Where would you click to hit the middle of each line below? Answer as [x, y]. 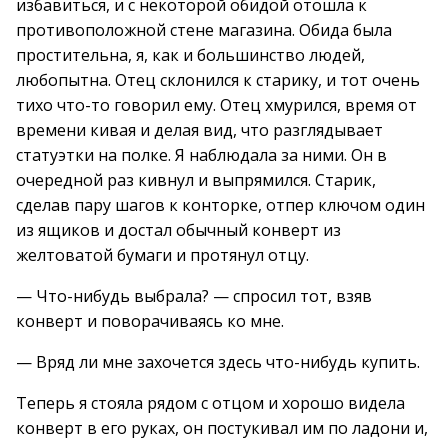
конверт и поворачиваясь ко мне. [150, 321]
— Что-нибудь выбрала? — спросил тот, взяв [194, 296]
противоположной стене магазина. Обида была [204, 30]
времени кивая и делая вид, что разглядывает [199, 130]
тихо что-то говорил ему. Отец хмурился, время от [216, 105]
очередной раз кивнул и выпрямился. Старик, [196, 180]
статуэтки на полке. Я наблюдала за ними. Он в [201, 155]
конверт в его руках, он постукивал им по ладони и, [222, 428]
